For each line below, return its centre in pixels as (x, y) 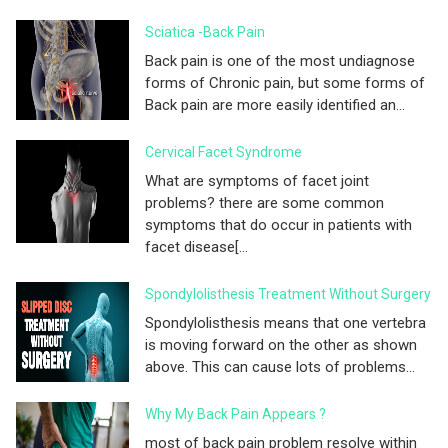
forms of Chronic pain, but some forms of (285, 83)
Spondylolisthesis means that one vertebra (285, 323)
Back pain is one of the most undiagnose (280, 61)
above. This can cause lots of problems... (280, 367)
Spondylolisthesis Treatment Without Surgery (288, 294)
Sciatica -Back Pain (205, 32)
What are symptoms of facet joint (257, 181)
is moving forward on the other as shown (281, 345)
